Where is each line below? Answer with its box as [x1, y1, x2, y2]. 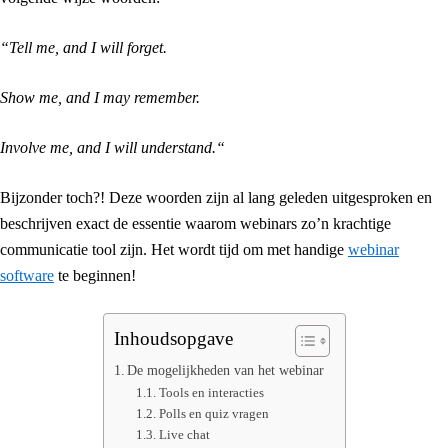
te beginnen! [54, 267, 136, 285]
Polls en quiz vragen [158, 406, 269, 422]
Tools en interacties [158, 385, 264, 401]
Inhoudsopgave [113, 328, 233, 350]
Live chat [158, 427, 210, 443]
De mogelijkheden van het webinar [127, 362, 325, 379]
